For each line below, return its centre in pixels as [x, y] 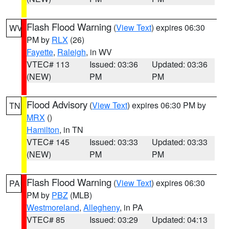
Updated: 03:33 [180, 142]
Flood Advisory [57, 104]
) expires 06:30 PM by [167, 105]
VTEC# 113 [48, 64]
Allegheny [101, 207]
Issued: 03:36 [113, 64]
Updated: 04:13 [180, 220]
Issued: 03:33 [113, 142]
